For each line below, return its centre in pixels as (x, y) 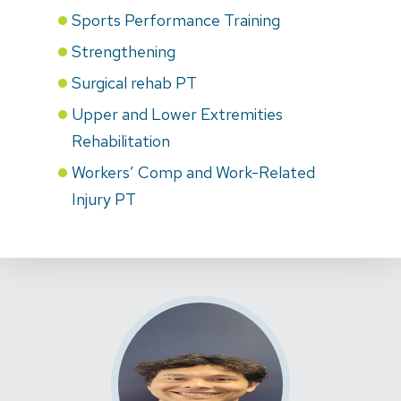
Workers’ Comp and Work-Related (193, 172)
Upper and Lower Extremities (177, 114)
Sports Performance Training (176, 20)
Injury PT (104, 199)
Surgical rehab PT (134, 82)
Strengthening (124, 51)
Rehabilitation (121, 141)
